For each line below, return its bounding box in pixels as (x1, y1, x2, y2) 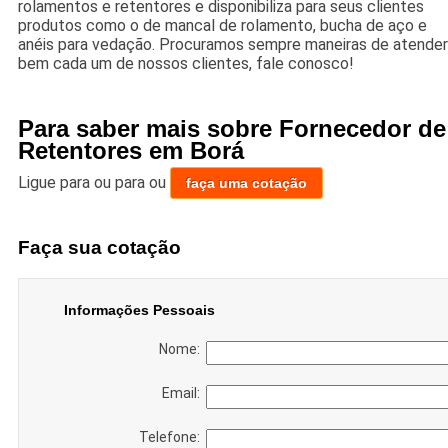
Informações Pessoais (63, 301, 215, 318)
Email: (161, 384, 206, 401)
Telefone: (138, 428, 206, 445)
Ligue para (17, 173, 94, 193)
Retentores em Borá (17, 137, 244, 165)
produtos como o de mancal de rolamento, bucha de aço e (17, 16, 427, 36)
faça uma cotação (185, 175, 307, 192)
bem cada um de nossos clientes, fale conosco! (17, 54, 354, 74)
